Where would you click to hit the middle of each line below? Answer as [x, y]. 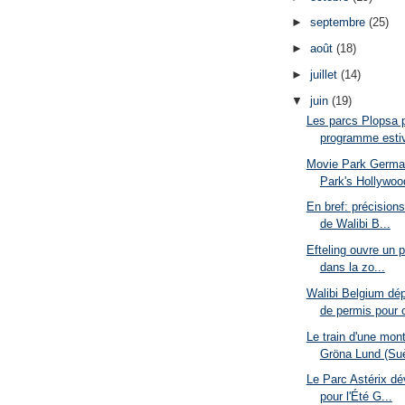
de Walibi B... [355, 224]
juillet [325, 74]
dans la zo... [352, 268]
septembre [339, 23]
